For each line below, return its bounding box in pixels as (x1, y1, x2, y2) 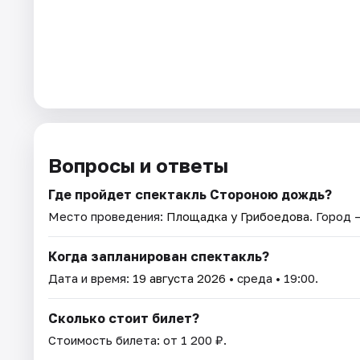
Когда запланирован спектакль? (48, 248, 269, 265)
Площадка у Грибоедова (166, 209, 309, 224)
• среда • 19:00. (226, 271, 318, 286)
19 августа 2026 (133, 271, 226, 286)
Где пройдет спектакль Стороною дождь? (48, 186, 332, 203)
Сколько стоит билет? (48, 310, 199, 327)
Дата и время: (48, 271, 133, 286)
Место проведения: (48, 209, 166, 224)
